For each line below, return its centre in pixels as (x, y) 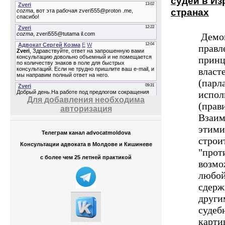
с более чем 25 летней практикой (86, 157)
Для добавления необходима (86, 99)
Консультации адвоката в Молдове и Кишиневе (86, 144)
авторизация (86, 108)
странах (190, 12)
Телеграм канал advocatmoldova (86, 132)
